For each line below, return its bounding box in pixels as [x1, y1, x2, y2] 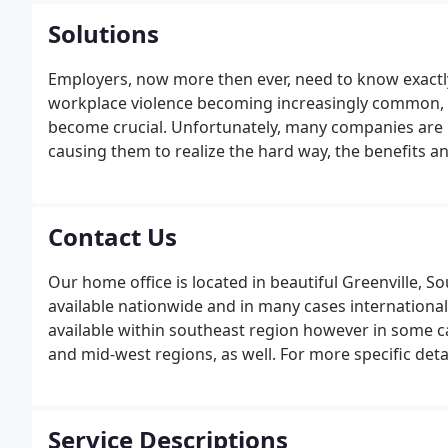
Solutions [48, 17, 159, 50]
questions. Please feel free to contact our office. [48, 367, 409, 389]
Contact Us [48, 220, 177, 253]
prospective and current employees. [48, 188, 321, 210]
